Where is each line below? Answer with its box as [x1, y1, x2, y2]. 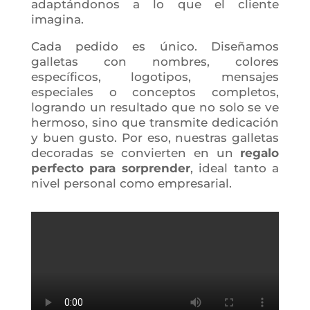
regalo [240, 146, 280, 160]
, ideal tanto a [190, 161, 280, 175]
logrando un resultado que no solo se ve [30, 100, 280, 114]
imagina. [30, 12, 84, 26]
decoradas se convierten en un [30, 146, 241, 160]
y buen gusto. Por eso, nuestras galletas [30, 131, 280, 145]
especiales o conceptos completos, [30, 85, 280, 99]
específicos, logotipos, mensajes [30, 70, 280, 84]
